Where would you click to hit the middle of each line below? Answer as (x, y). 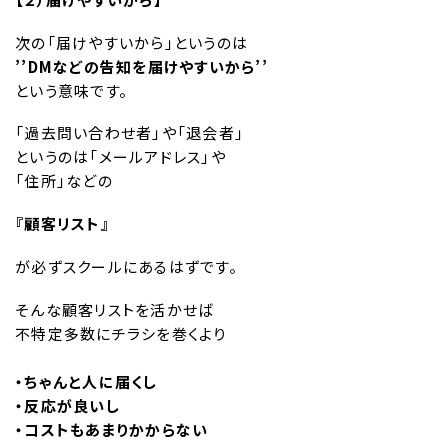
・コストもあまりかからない (112, 429)
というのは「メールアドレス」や (120, 157)
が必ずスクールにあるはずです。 (126, 266)
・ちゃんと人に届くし (86, 381)
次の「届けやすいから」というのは (131, 42)
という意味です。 (71, 90)
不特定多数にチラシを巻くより (121, 333)
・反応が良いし (67, 405)
